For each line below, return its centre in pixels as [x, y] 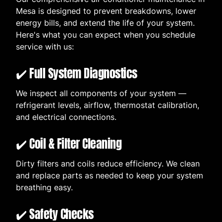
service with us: [45, 47]
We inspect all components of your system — [101, 93]
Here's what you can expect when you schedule [106, 35]
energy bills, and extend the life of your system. [105, 23]
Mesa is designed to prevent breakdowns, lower [106, 11]
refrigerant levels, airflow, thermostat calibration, [108, 105]
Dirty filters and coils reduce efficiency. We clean [108, 164]
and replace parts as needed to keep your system [110, 176]
